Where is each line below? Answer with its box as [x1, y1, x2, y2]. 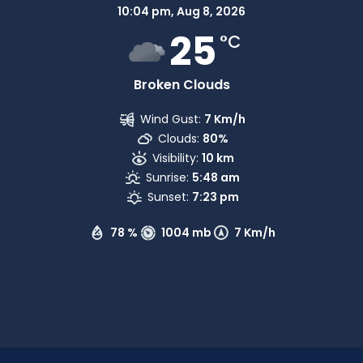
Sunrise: [146, 169, 190, 186]
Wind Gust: [140, 111, 202, 127]
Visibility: [152, 150, 199, 166]
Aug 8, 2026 [177, 3, 246, 19]
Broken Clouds [133, 75, 230, 94]
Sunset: [147, 189, 189, 205]
